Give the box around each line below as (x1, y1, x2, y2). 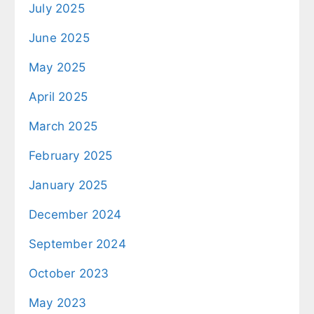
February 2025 (29, 148, 113, 163)
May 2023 (29, 295, 87, 310)
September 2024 (29, 236, 126, 251)
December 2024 (29, 207, 122, 221)
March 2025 (29, 118, 97, 133)
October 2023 (29, 266, 109, 280)
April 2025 (29, 89, 88, 104)
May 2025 (29, 60, 86, 74)
